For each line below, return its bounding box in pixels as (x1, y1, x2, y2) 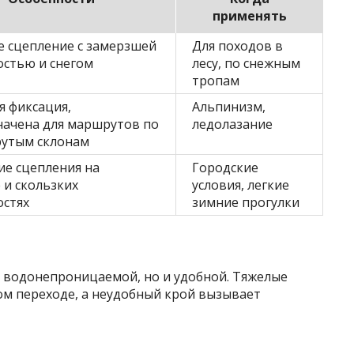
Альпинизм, (192, 98, 265, 116)
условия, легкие (192, 176, 289, 194)
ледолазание (192, 115, 273, 134)
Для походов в (192, 37, 283, 55)
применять (212, 7, 287, 25)
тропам (192, 72, 239, 90)
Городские (192, 159, 258, 177)
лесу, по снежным (192, 55, 300, 73)
